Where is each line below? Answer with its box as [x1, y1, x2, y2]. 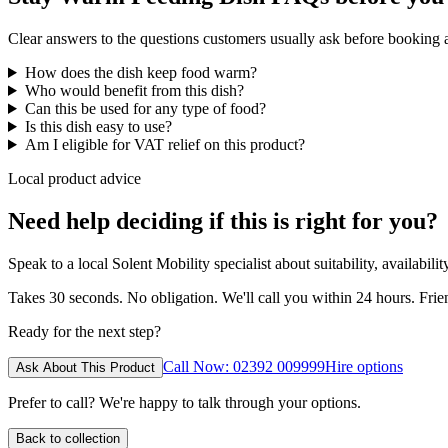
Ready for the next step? [8, 322, 161, 340]
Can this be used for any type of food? [24, 99, 266, 117]
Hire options [325, 357, 403, 375]
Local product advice [8, 169, 141, 187]
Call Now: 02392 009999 [163, 357, 325, 375]
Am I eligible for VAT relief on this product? [24, 135, 305, 153]
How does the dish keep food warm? [24, 63, 257, 81]
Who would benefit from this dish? [24, 81, 244, 99]
